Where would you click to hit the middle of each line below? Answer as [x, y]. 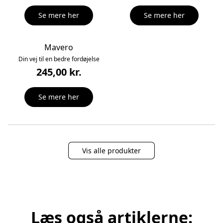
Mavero [59, 48]
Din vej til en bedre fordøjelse [59, 59]
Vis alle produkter [111, 150]
